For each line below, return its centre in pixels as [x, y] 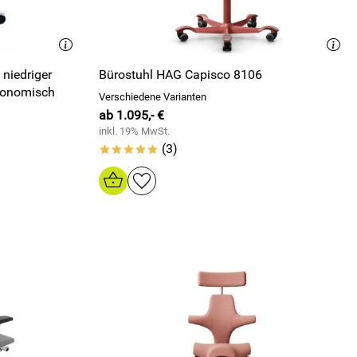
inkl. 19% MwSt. [134, 131]
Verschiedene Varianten [153, 97]
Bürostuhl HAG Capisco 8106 [180, 75]
